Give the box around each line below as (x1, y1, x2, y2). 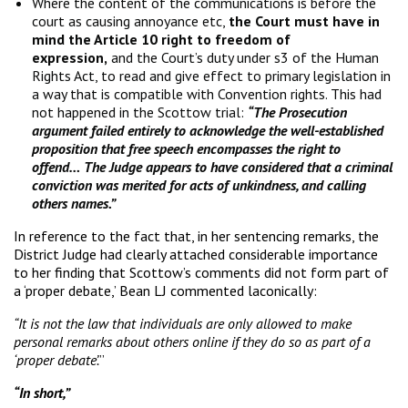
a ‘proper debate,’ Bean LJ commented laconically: (14, 280, 317, 300)
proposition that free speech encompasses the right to (32, 138, 341, 158)
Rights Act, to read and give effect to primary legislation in (32, 66, 391, 85)
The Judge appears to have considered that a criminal (84, 157, 393, 176)
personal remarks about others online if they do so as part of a (14, 331, 371, 351)
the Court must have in (229, 11, 380, 30)
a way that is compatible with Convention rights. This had (32, 84, 382, 103)
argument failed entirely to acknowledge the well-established (32, 120, 383, 139)
